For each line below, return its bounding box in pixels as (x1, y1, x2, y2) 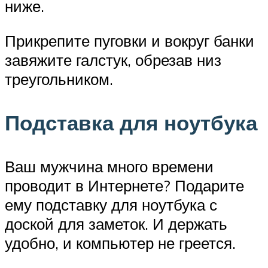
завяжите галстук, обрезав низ (5, 50, 221, 70)
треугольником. (5, 69, 113, 89)
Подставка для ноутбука (5, 109, 257, 136)
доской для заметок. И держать (5, 214, 227, 234)
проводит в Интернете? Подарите (5, 176, 244, 196)
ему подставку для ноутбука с (5, 195, 217, 215)
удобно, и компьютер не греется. (5, 233, 236, 253)
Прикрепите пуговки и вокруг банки (5, 31, 254, 51)
